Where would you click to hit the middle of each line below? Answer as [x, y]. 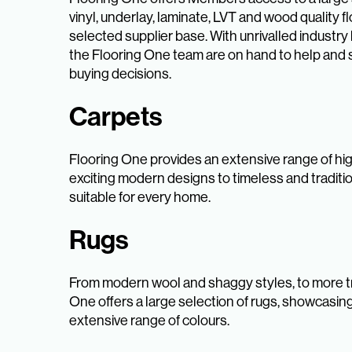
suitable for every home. [140, 197]
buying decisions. [120, 74]
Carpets [115, 117]
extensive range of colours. [149, 321]
